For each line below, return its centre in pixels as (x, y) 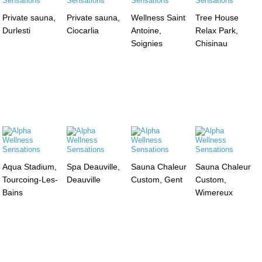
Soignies (146, 43)
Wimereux (214, 192)
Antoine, (146, 30)
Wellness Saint (158, 17)
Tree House (217, 17)
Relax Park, (216, 30)
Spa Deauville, (94, 166)
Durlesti (17, 30)
